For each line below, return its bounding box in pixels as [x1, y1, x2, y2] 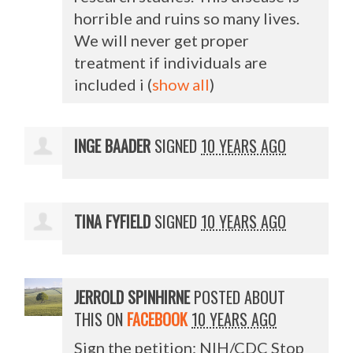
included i [74, 74, 145, 94]
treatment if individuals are [74, 52, 268, 72]
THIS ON [74, 307, 128, 331]
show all [152, 74, 210, 94]
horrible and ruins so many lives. [74, 8, 300, 28]
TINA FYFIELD [74, 209, 151, 233]
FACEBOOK [127, 307, 188, 331]
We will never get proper [74, 30, 250, 50]
